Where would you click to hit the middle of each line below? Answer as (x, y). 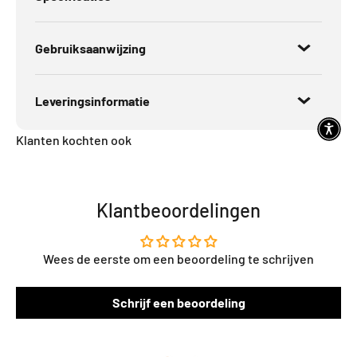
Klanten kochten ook (74, 140)
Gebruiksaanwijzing (90, 49)
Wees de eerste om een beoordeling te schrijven (178, 259)
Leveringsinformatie (92, 101)
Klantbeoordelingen (178, 210)
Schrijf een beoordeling (178, 303)
